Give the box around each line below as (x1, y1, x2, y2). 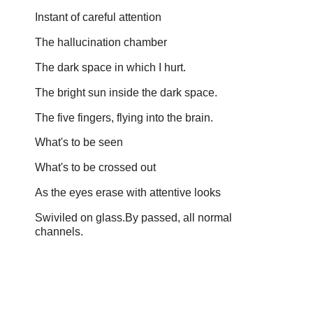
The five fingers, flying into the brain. (35, 111, 213, 124)
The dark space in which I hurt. (35, 61, 186, 73)
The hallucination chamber (35, 36, 167, 49)
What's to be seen (35, 136, 123, 149)
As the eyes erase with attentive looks (35, 187, 221, 199)
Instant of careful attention (35, 11, 161, 24)
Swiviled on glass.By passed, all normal (35, 211, 232, 224)
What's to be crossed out (35, 161, 156, 174)
